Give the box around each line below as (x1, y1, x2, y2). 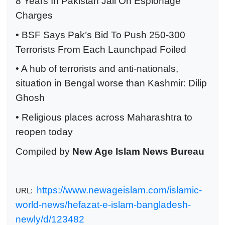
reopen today (16, 127, 73, 138)
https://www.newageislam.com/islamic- (37, 184, 202, 195)
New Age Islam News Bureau (72, 146, 204, 157)
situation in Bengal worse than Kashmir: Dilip (16, 78, 207, 89)
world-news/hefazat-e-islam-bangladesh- (16, 199, 191, 210)
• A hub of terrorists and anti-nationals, (16, 63, 178, 74)
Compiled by (16, 146, 72, 157)
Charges (16, 10, 53, 21)
